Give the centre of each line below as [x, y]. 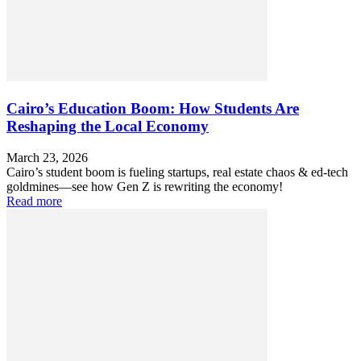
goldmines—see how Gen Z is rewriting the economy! [145, 186]
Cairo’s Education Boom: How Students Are [153, 108]
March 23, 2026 [47, 157]
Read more [34, 201]
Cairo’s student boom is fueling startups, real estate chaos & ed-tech [177, 172]
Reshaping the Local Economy [108, 126]
